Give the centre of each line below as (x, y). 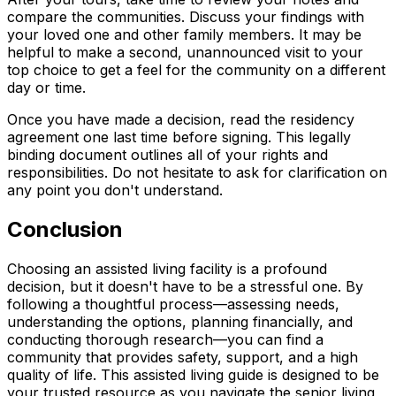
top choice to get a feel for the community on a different (196, 70)
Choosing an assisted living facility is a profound (167, 269)
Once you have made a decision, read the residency (181, 120)
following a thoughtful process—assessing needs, (173, 305)
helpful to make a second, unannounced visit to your (185, 53)
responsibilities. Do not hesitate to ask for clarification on (197, 173)
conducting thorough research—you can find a (165, 340)
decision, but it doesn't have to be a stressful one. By (185, 287)
